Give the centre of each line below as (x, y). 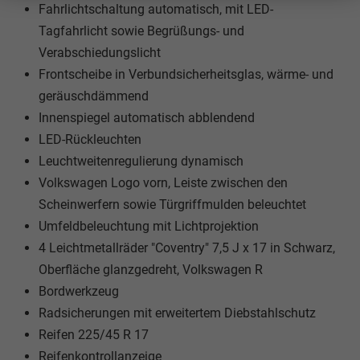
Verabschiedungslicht (100, 52)
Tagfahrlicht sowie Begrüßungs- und (141, 31)
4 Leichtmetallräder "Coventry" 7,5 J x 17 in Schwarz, (187, 247)
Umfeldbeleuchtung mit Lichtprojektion (149, 226)
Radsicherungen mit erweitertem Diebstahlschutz (177, 313)
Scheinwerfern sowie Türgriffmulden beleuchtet (172, 204)
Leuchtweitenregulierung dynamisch (141, 161)
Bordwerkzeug (79, 291)
